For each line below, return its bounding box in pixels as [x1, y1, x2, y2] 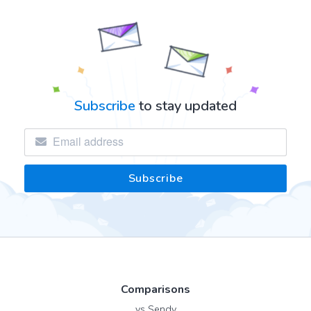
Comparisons [121, 281, 190, 297]
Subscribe [74, 96, 135, 115]
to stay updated [135, 96, 237, 115]
